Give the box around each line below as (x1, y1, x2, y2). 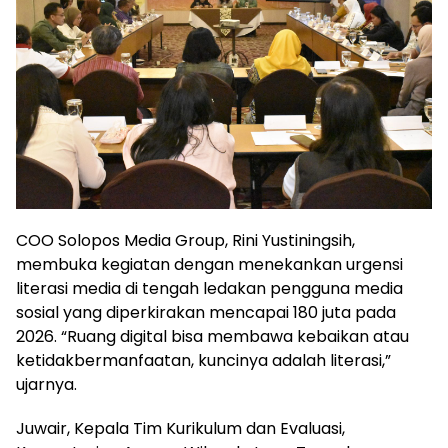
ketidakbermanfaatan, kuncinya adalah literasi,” (16, 348, 391, 372)
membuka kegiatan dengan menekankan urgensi (16, 252, 403, 276)
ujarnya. (16, 372, 77, 396)
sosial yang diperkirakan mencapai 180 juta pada (16, 300, 396, 324)
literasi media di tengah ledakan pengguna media (16, 276, 403, 300)
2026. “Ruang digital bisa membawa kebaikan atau (16, 324, 409, 348)
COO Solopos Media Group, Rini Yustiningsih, (16, 228, 355, 252)
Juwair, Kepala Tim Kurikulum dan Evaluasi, (16, 416, 345, 440)
